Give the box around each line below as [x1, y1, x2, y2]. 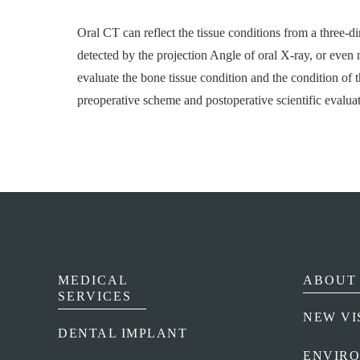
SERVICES [58, 289, 132, 304]
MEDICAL [58, 273, 129, 288]
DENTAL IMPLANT [58, 326, 188, 341]
